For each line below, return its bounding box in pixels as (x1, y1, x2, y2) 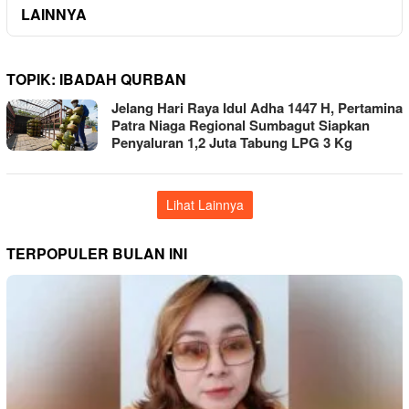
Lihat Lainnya (165, 194, 244, 214)
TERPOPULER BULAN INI (6, 242, 187, 264)
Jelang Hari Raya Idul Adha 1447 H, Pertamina (111, 97, 403, 118)
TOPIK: (6, 68, 59, 89)
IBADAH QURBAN (59, 68, 186, 89)
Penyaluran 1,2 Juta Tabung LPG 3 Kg (111, 131, 352, 152)
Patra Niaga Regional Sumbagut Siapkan (111, 114, 370, 135)
